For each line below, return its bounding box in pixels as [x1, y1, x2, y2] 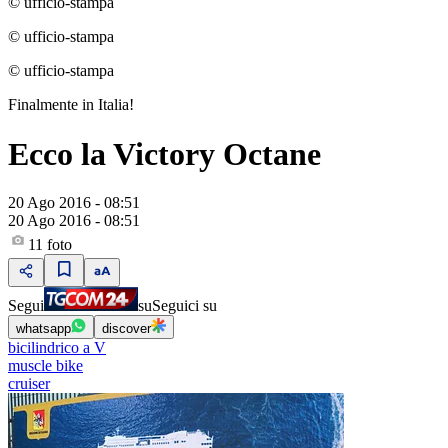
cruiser [8, 375, 50, 393]
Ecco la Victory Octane [8, 135, 321, 172]
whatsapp [16, 321, 71, 337]
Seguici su [152, 297, 217, 315]
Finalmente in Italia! [8, 96, 134, 114]
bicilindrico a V [8, 339, 106, 357]
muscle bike [8, 357, 83, 375]
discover [102, 321, 151, 337]
